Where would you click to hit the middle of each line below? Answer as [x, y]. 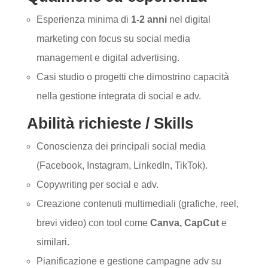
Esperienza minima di [83, 19]
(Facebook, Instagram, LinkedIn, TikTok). [122, 165]
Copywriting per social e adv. [97, 185]
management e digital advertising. [108, 58]
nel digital [188, 19]
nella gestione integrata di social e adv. [118, 96]
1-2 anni [149, 19]
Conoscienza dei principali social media [121, 146]
